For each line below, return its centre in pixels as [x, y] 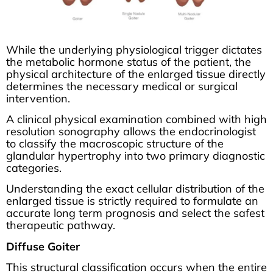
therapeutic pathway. [61, 225]
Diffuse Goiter [43, 246]
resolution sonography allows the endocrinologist [131, 132]
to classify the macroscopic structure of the [115, 144]
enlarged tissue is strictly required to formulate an [132, 201]
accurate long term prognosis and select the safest [135, 213]
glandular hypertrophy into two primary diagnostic [136, 156]
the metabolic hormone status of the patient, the [129, 62]
